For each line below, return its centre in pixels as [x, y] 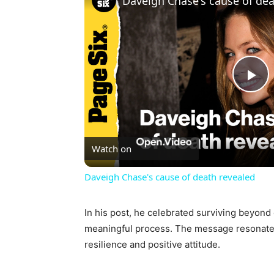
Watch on [112, 149]
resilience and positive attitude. [152, 245]
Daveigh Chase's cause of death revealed [170, 177]
